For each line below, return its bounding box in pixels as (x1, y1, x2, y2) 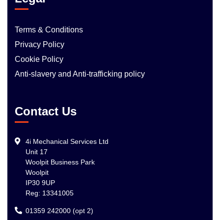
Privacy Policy (15, 40, 64, 49)
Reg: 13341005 (26, 189, 74, 197)
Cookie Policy (15, 55, 63, 63)
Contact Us (15, 105, 77, 118)
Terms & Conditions (15, 26, 83, 34)
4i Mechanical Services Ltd (26, 137, 109, 145)
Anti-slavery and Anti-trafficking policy (15, 70, 145, 78)
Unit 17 (26, 148, 48, 156)
